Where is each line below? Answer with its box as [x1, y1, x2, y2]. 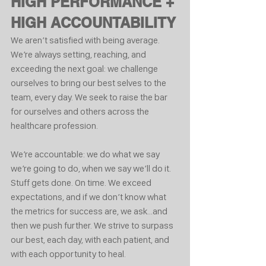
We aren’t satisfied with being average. [11, 34, 161, 46]
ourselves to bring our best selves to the [11, 77, 168, 88]
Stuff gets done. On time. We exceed [11, 176, 153, 188]
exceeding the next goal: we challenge [11, 62, 160, 74]
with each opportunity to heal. [11, 248, 126, 259]
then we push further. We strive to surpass [11, 219, 175, 231]
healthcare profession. [11, 119, 98, 131]
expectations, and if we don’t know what [11, 191, 168, 202]
